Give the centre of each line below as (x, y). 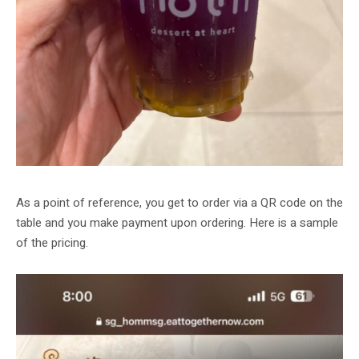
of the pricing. (52, 243)
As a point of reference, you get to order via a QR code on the (179, 203)
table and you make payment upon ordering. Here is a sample (177, 223)
